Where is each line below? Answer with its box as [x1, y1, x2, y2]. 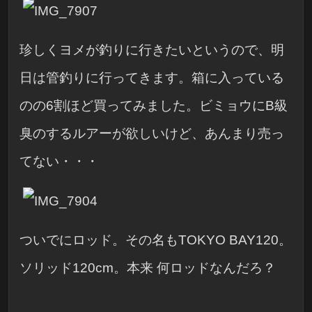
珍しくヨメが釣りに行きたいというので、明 [19, 42, 284, 57]
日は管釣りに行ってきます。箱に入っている [19, 70, 284, 85]
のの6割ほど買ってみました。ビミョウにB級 [19, 97, 288, 113]
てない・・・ [19, 153, 99, 169]
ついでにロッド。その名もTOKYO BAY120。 [19, 232, 292, 247]
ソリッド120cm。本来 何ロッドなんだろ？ [19, 260, 276, 275]
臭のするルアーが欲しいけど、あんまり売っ [19, 125, 284, 141]
